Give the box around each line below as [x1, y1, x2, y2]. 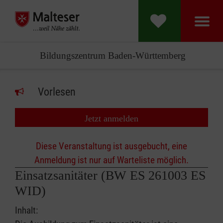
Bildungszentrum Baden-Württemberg [39, 50, 186, 61]
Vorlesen [38, 86, 76, 98]
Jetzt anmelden [85, 113, 138, 123]
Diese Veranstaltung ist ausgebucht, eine [36, 140, 187, 152]
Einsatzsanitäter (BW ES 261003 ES [15, 168, 191, 183]
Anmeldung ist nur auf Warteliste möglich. [34, 154, 189, 166]
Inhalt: [15, 205, 40, 216]
